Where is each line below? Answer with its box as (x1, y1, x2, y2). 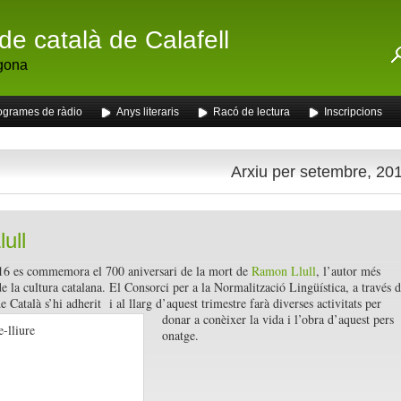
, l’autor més (315, 262, 380, 279)
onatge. (161, 327, 199, 344)
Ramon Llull (251, 262, 316, 279)
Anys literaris (115, 106, 179, 118)
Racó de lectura (212, 106, 290, 118)
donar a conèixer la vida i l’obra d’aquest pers (161, 311, 394, 328)
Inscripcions (323, 106, 382, 118)
